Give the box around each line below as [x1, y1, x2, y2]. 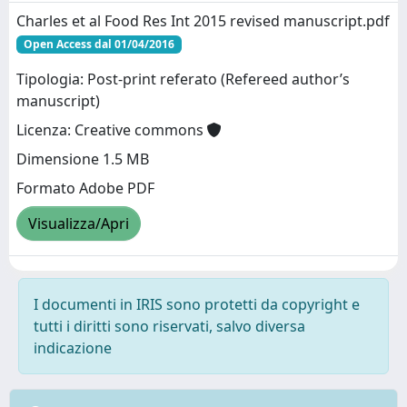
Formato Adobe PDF [16, 178, 154, 199]
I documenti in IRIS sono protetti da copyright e [34, 294, 360, 314]
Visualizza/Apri [28, 213, 129, 234]
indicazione [34, 338, 112, 358]
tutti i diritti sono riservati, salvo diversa [34, 316, 305, 336]
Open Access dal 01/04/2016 [23, 36, 174, 52]
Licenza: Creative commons [16, 120, 207, 141]
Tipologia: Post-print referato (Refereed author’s [16, 69, 350, 90]
